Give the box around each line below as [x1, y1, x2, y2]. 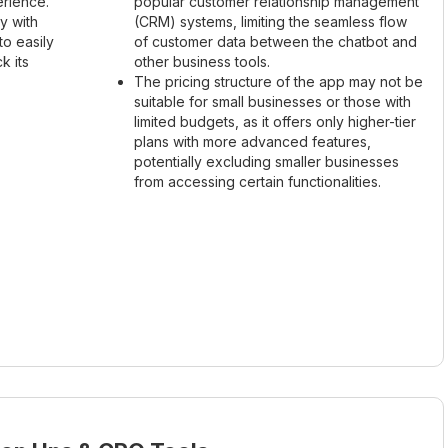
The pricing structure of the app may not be [134, 72, 423, 90]
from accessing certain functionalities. [134, 172, 381, 190]
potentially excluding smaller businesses [134, 152, 399, 170]
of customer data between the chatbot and [134, 32, 417, 50]
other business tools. [134, 52, 270, 70]
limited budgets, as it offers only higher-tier [134, 112, 416, 130]
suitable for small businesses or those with [134, 92, 411, 110]
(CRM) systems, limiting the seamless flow [134, 12, 407, 30]
